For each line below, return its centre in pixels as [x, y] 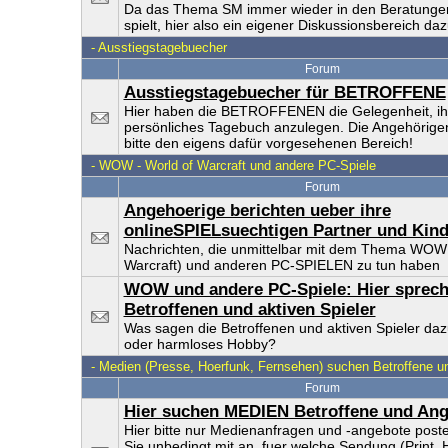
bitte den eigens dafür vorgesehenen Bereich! [268, 143]
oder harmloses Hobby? [199, 344]
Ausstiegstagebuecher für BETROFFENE [284, 92]
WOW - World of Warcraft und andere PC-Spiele [237, 165]
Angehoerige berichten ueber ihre [257, 210]
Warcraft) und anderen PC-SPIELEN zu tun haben [281, 265]
